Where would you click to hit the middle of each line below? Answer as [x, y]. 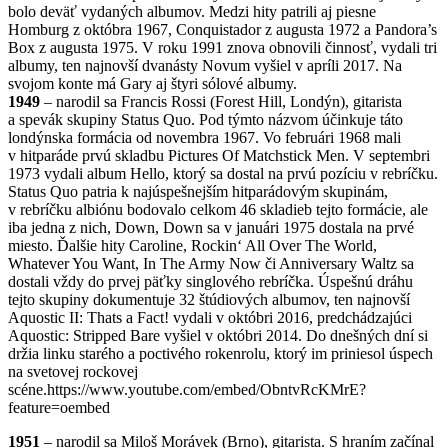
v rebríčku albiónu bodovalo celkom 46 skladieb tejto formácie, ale [218, 210]
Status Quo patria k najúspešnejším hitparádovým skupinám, [198, 192]
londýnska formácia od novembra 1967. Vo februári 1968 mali [204, 138]
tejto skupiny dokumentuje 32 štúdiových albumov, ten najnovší [209, 300]
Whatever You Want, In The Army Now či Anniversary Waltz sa [211, 264]
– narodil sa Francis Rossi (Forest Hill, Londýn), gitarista [221, 102]
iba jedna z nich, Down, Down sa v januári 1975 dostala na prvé [211, 228]
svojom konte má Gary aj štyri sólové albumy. [152, 84]
